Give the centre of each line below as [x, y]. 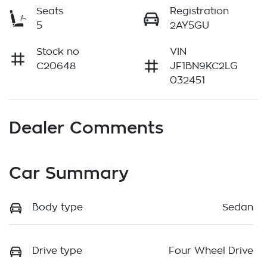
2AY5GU [190, 25]
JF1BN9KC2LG [204, 66]
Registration [199, 11]
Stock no [58, 52]
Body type [58, 207]
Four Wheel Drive [211, 251]
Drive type [57, 251]
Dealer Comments [86, 127]
